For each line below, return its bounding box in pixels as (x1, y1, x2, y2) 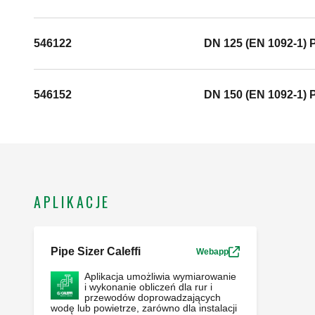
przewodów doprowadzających (84, 292, 221, 304)
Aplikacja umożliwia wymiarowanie (84, 271, 236, 283)
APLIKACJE (34, 191, 110, 213)
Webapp (195, 247, 229, 257)
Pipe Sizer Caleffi (51, 245, 141, 258)
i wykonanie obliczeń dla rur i (84, 281, 212, 293)
